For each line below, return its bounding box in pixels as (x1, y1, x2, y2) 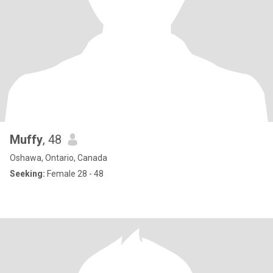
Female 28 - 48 (45, 169, 104, 179)
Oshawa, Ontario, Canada (10, 153, 107, 163)
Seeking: (10, 169, 45, 179)
